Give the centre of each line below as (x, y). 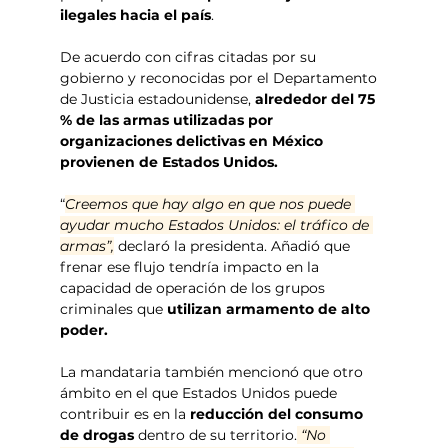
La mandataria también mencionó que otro (214, 371)
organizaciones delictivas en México (194, 140)
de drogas (99, 434)
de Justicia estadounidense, (156, 98)
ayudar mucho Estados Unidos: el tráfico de (217, 224)
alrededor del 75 (315, 98)
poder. (84, 329)
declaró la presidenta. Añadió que (234, 245)
